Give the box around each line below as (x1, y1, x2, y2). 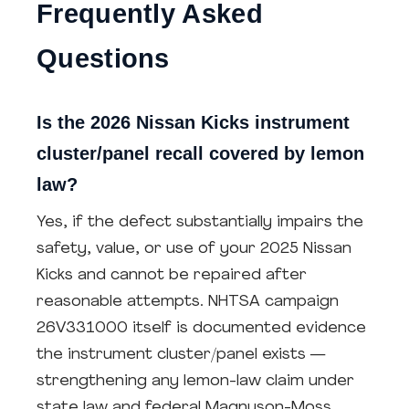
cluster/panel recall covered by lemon (37, 143, 364, 163)
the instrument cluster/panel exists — (37, 347, 325, 362)
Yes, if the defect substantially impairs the (37, 215, 363, 230)
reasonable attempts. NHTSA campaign (37, 294, 339, 309)
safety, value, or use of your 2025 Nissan (37, 241, 351, 257)
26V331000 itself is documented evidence (37, 320, 366, 336)
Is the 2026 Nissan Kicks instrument (37, 112, 350, 132)
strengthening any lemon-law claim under (37, 373, 354, 389)
